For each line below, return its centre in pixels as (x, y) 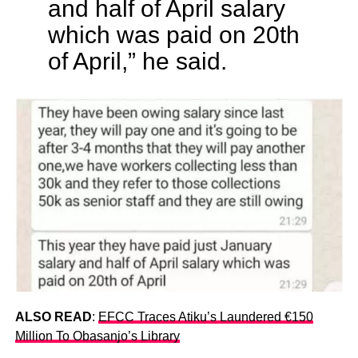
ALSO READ (53, 316)
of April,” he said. (137, 60)
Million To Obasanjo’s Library (97, 336)
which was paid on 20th (173, 34)
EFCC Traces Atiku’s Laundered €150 (205, 316)
